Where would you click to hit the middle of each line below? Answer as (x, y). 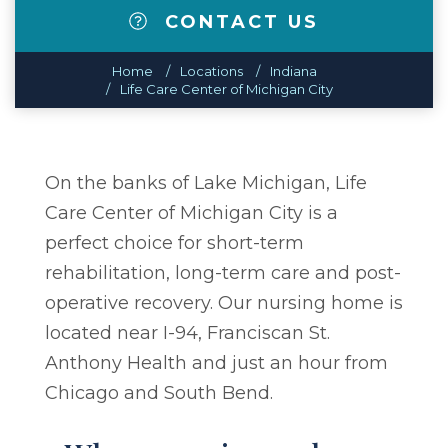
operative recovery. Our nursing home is (224, 302)
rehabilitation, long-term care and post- (223, 272)
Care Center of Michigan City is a (191, 212)
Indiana (293, 70)
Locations (211, 70)
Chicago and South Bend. (159, 392)
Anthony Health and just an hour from (216, 362)
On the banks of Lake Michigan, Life (206, 182)
